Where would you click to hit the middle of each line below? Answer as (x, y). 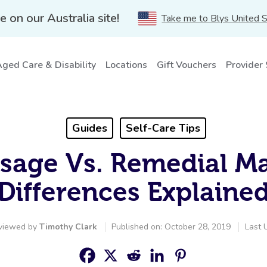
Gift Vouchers (187, 65)
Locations (126, 65)
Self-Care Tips (163, 128)
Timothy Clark (68, 227)
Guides (90, 128)
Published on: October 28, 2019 (171, 227)
